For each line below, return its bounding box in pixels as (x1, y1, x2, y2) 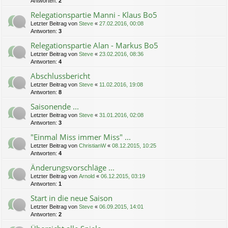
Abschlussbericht (31, 71, 90, 81)
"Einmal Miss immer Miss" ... (31, 132, 131, 142)
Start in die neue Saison (31, 193, 112, 204)
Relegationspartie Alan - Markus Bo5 (31, 40, 158, 51)
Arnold (79, 173, 95, 180)
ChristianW (79, 142, 106, 149)
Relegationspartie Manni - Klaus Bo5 (31, 10, 157, 20)
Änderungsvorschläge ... (31, 162, 115, 173)
